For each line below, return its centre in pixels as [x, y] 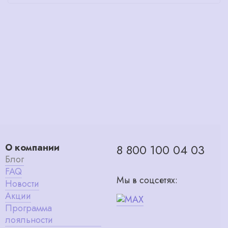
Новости [22, 183]
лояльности [29, 220]
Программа [28, 208]
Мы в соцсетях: [147, 180]
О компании [32, 147]
